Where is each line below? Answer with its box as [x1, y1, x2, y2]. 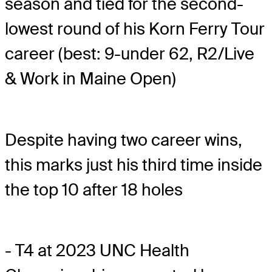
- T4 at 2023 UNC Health [5, 239, 189, 261]
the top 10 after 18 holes [5, 178, 183, 200]
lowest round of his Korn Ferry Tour [5, 18, 265, 40]
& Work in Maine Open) [5, 68, 176, 90]
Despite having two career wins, [5, 129, 242, 151]
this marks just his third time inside [5, 154, 262, 175]
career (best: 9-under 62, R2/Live [5, 43, 254, 65]
